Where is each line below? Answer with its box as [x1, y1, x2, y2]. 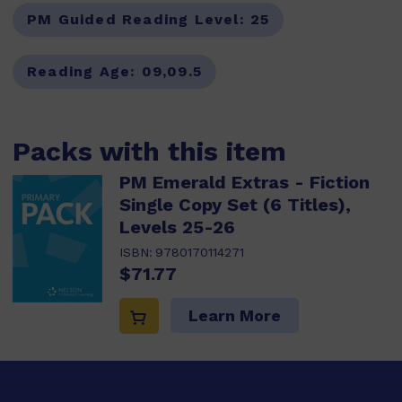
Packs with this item [13, 135, 286, 167]
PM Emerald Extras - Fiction [119, 171, 370, 193]
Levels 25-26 [119, 216, 235, 238]
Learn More [188, 306, 281, 325]
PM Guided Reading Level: [27, 11, 250, 28]
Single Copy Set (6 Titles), [119, 194, 351, 215]
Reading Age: [27, 63, 142, 80]
